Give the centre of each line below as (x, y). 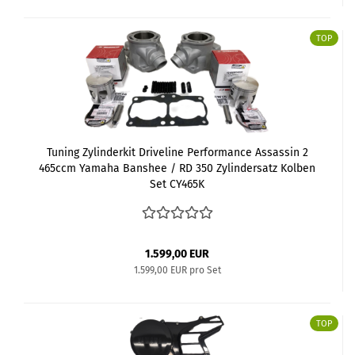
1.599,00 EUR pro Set (177, 270)
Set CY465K (177, 184)
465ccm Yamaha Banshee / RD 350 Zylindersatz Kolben (177, 168)
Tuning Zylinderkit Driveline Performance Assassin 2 (177, 152)
